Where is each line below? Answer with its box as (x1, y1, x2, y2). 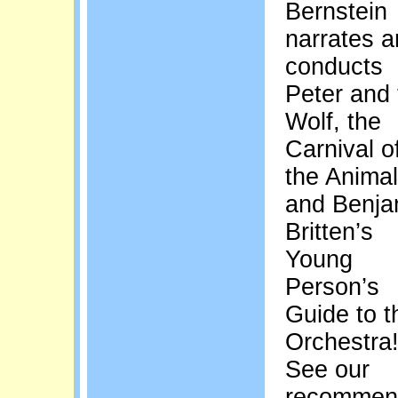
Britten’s (285, 219, 373, 246)
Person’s (285, 274, 379, 301)
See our (285, 356, 370, 384)
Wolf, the (285, 108, 381, 136)
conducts (285, 53, 383, 81)
